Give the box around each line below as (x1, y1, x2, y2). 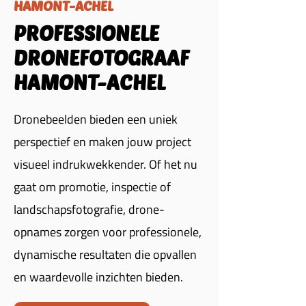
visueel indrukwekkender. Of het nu (14, 153, 197, 176)
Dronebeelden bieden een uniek (14, 108, 178, 130)
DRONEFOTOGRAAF (14, 45, 189, 70)
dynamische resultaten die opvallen (14, 243, 197, 266)
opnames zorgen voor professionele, (14, 221, 201, 243)
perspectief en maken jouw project (14, 130, 191, 153)
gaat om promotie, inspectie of (14, 176, 171, 198)
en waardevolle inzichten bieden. (14, 266, 183, 288)
